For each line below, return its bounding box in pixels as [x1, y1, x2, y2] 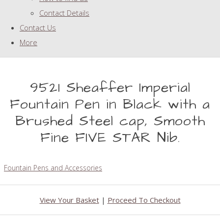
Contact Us [20, 23, 56, 33]
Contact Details [39, 8, 89, 18]
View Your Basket [39, 195, 99, 205]
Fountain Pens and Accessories [4, 163, 102, 173]
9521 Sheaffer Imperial [29, 78, 191, 98]
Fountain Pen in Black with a [10, 95, 210, 114]
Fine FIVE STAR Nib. [40, 128, 180, 148]
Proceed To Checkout [107, 195, 181, 205]
